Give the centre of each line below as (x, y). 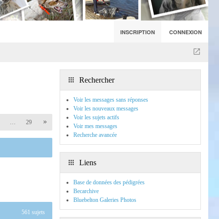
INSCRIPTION (138, 32)
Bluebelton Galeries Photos (105, 200)
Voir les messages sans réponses (111, 100)
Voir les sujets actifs (96, 117)
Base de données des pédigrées (109, 182)
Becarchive (86, 191)
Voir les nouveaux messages (106, 109)
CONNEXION (186, 32)
